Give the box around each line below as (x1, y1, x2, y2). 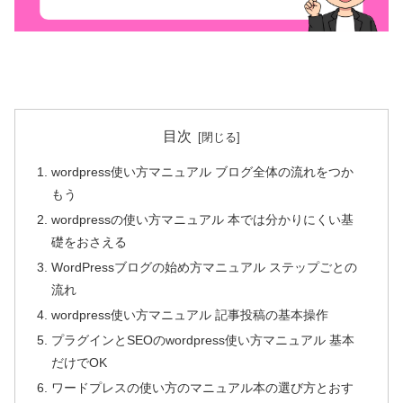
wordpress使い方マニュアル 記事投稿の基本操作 (51, 308, 329, 323)
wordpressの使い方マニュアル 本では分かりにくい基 (51, 212, 354, 228)
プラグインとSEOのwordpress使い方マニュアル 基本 (51, 332, 355, 347)
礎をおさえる (51, 235, 128, 250)
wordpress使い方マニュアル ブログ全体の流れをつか (51, 165, 354, 180)
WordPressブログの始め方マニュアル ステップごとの (51, 260, 358, 275)
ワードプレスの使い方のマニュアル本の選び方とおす (51, 380, 354, 395)
